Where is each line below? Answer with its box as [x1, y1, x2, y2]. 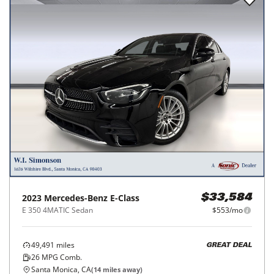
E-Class [110, 192, 139, 204]
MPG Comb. [40, 252, 82, 262]
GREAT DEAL [206, 242, 252, 249]
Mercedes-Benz [44, 192, 108, 204]
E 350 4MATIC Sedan [22, 205, 93, 215]
